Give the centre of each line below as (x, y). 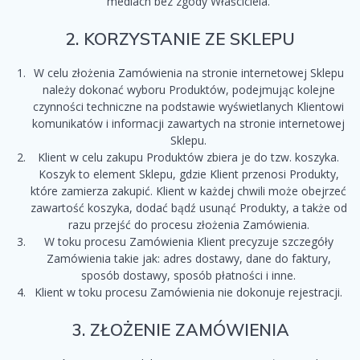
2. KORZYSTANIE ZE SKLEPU (180, 39)
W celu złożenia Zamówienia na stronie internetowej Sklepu (188, 73)
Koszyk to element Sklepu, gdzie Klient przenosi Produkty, (188, 174)
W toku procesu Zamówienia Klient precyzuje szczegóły (188, 242)
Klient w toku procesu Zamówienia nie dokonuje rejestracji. (188, 292)
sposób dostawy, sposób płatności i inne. (188, 276)
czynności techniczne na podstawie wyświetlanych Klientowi (188, 107)
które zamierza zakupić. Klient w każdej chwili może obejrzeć (188, 191)
